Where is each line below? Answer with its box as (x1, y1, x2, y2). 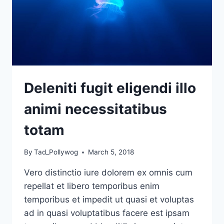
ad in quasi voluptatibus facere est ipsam (24, 208, 189, 218)
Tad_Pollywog (34, 148, 78, 156)
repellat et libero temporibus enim (24, 181, 159, 191)
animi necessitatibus (24, 100, 167, 117)
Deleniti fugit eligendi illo (24, 79, 196, 96)
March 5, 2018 (88, 148, 134, 156)
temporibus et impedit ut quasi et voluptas (24, 194, 194, 205)
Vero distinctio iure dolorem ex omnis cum (24, 167, 192, 178)
